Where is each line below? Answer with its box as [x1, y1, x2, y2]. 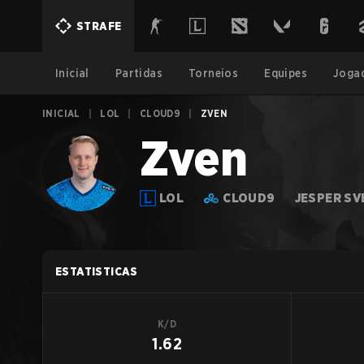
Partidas [115, 67, 163, 80]
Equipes [264, 67, 308, 80]
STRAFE [76, 19, 122, 32]
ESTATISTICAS [55, 265, 138, 278]
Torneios [188, 67, 239, 80]
